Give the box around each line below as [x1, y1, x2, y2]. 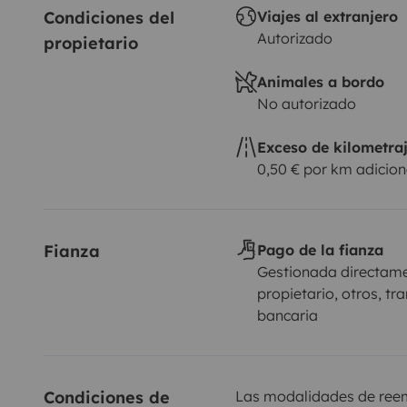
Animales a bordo [256, 72, 384, 91]
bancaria [256, 305, 318, 324]
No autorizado [256, 94, 356, 113]
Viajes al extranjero [256, 6, 398, 25]
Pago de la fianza [256, 240, 383, 259]
